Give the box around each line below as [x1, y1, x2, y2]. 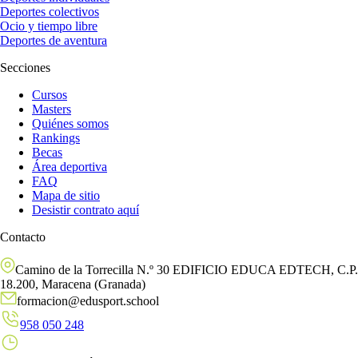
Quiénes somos [32, 116, 109, 130]
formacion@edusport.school [17, 293, 159, 308]
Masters [32, 101, 71, 116]
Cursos [32, 87, 67, 101]
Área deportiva [32, 159, 107, 173]
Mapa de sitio [32, 188, 100, 202]
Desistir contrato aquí [32, 202, 139, 217]
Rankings [32, 130, 80, 145]
